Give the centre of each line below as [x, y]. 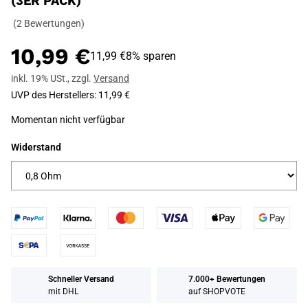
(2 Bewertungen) [49, 23]
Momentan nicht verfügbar [68, 120]
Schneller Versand [81, 279]
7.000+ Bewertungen [227, 279]
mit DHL [63, 291]
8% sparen [151, 56]
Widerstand [36, 147]
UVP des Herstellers [53, 95]
